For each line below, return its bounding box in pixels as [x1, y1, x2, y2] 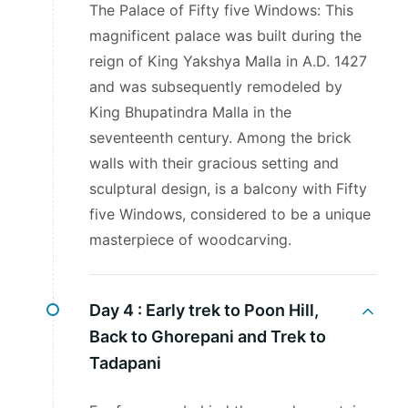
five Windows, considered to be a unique [89, 205, 371, 223]
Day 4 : [89, 301, 142, 320]
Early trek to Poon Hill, [146, 301, 319, 320]
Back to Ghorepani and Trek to [89, 327, 326, 346]
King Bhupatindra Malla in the [89, 103, 291, 121]
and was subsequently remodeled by [89, 77, 342, 96]
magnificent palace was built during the [89, 26, 362, 45]
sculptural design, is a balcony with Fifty [89, 179, 367, 198]
